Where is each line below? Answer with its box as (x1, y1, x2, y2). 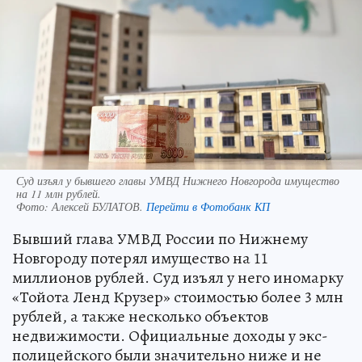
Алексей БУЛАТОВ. (52, 198, 146, 214)
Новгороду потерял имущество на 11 (12, 246, 268, 269)
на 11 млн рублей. (16, 185, 101, 201)
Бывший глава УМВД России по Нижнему (12, 227, 308, 250)
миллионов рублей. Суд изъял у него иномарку (12, 266, 343, 288)
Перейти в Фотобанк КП (146, 198, 270, 214)
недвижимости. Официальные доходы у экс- (12, 324, 328, 347)
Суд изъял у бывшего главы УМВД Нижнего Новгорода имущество (16, 172, 339, 188)
